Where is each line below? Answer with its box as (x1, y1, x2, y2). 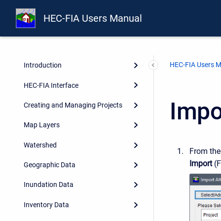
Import (189, 159, 212, 168)
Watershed (24, 141, 57, 149)
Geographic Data (24, 161, 75, 169)
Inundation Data (24, 181, 74, 189)
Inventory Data (24, 200, 69, 209)
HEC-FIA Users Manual (43, 12, 142, 25)
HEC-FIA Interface (24, 81, 78, 89)
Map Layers (24, 121, 60, 129)
